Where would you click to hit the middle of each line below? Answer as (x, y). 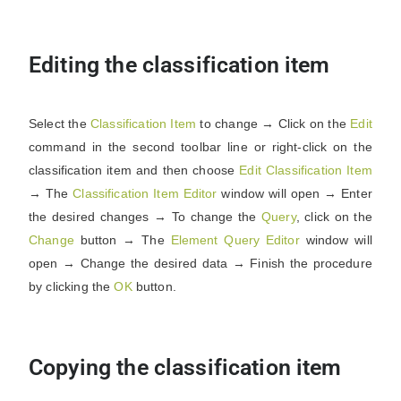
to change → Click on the (273, 124)
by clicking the (72, 286)
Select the (60, 124)
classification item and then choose (134, 170)
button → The (122, 240)
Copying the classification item (185, 367)
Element (194, 240)
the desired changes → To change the (145, 217)
